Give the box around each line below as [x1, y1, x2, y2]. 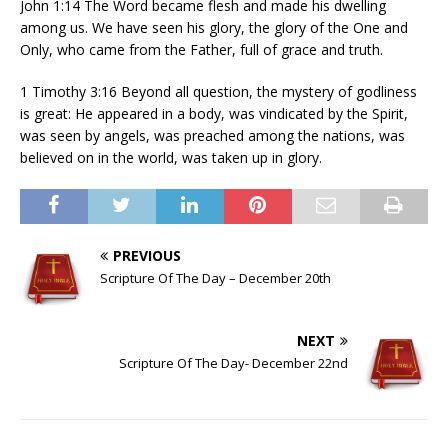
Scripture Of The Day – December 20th [100, 268, 331, 287]
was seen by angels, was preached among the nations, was [20, 125, 405, 145]
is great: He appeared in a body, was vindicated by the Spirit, [20, 103, 408, 123]
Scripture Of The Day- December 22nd [119, 353, 348, 372]
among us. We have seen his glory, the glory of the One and [20, 17, 408, 37]
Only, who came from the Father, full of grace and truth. [20, 39, 383, 59]
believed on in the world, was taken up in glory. [20, 147, 322, 167]
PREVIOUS [113, 245, 181, 265]
